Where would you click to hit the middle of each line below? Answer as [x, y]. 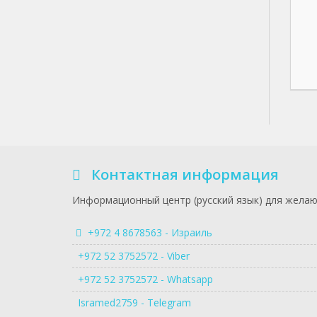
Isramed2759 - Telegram [132, 302]
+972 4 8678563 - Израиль [149, 232]
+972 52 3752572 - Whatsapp [143, 279]
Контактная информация [185, 174]
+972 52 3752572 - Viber [131, 256]
